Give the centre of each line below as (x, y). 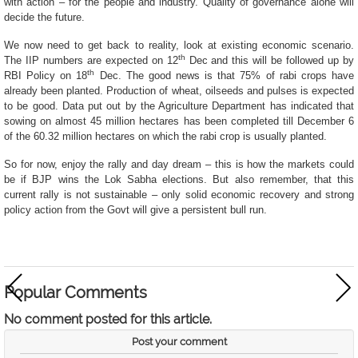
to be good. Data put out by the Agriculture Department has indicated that (179, 106)
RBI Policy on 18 (46, 76)
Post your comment (179, 342)
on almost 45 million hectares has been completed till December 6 (197, 121)
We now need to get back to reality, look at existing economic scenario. (179, 45)
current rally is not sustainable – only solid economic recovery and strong (179, 195)
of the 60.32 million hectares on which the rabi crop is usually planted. (165, 136)
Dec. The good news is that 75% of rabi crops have (225, 76)
